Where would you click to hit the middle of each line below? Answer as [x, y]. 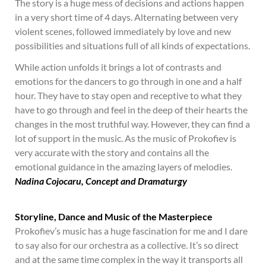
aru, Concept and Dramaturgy [127, 181]
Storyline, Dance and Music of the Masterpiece [114, 216]
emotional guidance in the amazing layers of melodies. [123, 167]
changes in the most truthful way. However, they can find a [132, 124]
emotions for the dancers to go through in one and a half [128, 81]
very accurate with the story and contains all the [112, 152]
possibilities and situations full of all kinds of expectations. [132, 45]
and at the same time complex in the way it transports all [129, 259]
